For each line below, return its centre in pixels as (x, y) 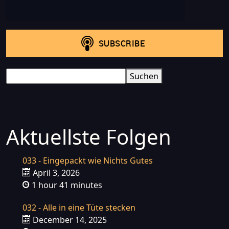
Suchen (144, 76)
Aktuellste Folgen (89, 137)
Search (19, 74)
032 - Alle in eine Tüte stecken (79, 208)
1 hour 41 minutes (66, 185)
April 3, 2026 (55, 173)
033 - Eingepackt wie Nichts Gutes (88, 161)
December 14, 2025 (69, 220)
